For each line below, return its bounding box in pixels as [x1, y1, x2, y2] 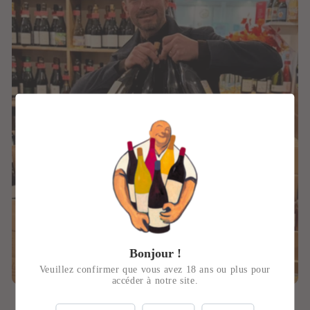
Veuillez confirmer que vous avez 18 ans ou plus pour [39, 264, 271, 275]
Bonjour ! [129, 246, 181, 260]
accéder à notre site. [111, 275, 199, 286]
